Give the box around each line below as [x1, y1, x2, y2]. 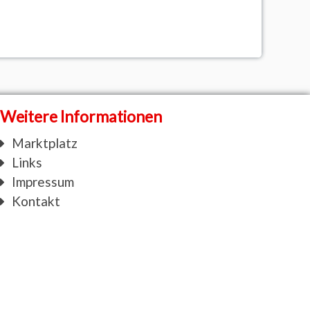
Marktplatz [11, 134, 77, 151]
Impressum [11, 173, 74, 190]
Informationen [60, 107, 163, 127]
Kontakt [11, 192, 60, 209]
